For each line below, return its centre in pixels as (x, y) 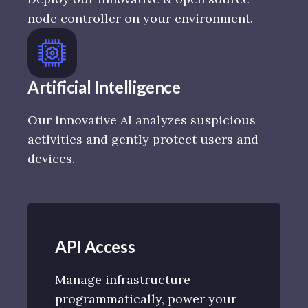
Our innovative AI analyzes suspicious (142, 120)
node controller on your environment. (140, 19)
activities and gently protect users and (143, 140)
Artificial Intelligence (104, 87)
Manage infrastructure (123, 280)
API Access (95, 247)
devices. (51, 159)
